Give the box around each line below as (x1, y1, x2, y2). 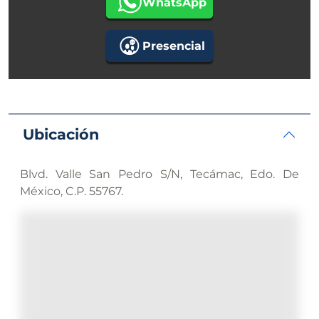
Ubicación (23, 125, 99, 144)
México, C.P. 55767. (20, 184, 123, 199)
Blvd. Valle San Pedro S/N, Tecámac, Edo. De (20, 167, 299, 182)
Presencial (142, 38, 205, 53)
